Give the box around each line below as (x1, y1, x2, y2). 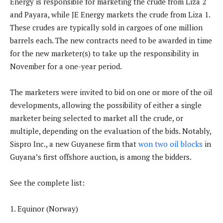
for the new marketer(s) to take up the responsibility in (10, 48, 199, 59)
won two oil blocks (138, 139, 203, 149)
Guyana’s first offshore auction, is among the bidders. (10, 152, 192, 162)
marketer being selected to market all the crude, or (10, 113, 183, 123)
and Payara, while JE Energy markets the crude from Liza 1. (10, 9, 210, 20)
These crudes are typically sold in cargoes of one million (10, 22, 203, 33)
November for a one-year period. (10, 61, 122, 72)
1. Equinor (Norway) (10, 204, 78, 214)
